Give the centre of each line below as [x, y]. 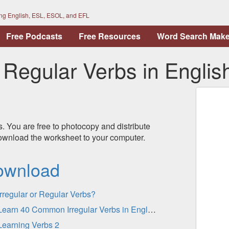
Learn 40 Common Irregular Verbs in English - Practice [152, 209]
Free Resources [110, 36]
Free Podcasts [34, 36]
